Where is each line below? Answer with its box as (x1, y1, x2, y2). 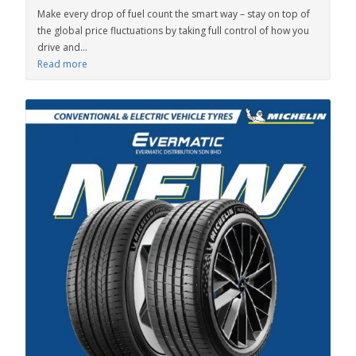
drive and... (37, 41, 87, 54)
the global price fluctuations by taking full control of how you (37, 24, 309, 37)
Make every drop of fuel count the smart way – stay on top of (37, 7, 310, 21)
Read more (37, 57, 87, 71)
